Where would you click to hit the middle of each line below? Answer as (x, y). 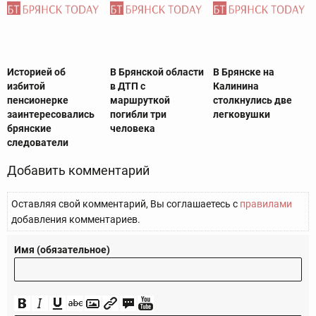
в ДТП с (127, 86)
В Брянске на (243, 72)
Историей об (36, 72)
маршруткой (140, 101)
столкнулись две (252, 101)
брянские (29, 129)
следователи (38, 143)
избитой (26, 86)
